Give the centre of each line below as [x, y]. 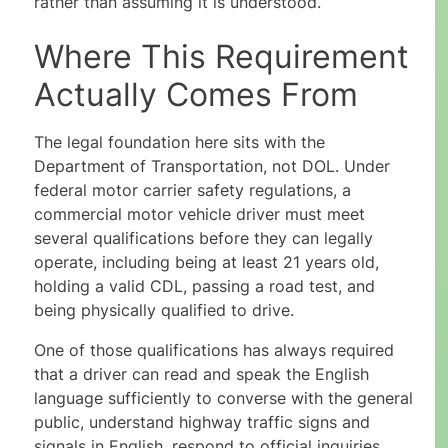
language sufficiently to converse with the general [223, 398]
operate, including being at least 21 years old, [206, 262]
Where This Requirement [221, 57]
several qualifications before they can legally [203, 238]
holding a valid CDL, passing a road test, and [204, 286]
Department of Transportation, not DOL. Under [211, 166]
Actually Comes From [195, 95]
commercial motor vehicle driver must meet [199, 214]
